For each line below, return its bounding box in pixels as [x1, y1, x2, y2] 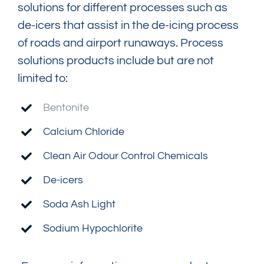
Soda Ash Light [43, 199, 116, 210]
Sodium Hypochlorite [43, 223, 143, 234]
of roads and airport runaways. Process [18, 37, 223, 49]
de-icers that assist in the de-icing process [18, 19, 239, 31]
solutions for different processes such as [18, 2, 227, 14]
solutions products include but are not [18, 55, 214, 67]
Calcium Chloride [43, 126, 125, 137]
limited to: [18, 72, 68, 84]
